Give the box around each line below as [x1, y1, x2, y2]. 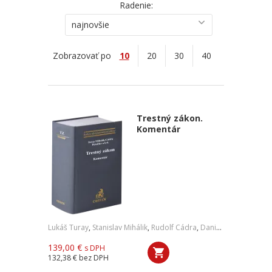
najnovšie [71, 19, 109, 30]
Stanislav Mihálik [92, 222, 148, 233]
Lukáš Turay [48, 222, 89, 233]
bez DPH [79, 253, 109, 263]
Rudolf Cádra [151, 222, 197, 233]
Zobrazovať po [52, 50, 111, 61]
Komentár [136, 123, 180, 135]
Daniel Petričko [200, 222, 216, 233]
